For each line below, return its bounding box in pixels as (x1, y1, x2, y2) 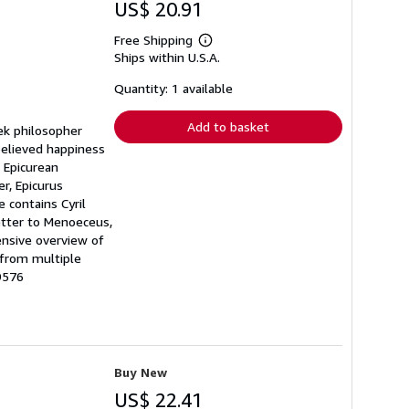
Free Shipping (114, 31, 193, 47)
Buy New (114, 363, 167, 380)
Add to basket (187, 118, 269, 134)
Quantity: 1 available (114, 79, 233, 96)
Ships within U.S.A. (114, 48, 220, 65)
